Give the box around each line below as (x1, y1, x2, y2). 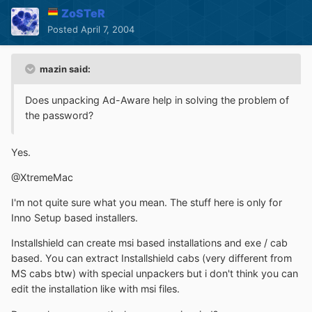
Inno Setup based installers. (11, 212, 138, 224)
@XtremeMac (11, 171, 73, 183)
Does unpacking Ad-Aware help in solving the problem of (25, 94, 289, 107)
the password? (25, 109, 93, 122)
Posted (47, 24, 81, 36)
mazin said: (38, 63, 91, 75)
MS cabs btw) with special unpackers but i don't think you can (11, 267, 298, 280)
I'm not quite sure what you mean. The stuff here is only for (11, 196, 282, 209)
